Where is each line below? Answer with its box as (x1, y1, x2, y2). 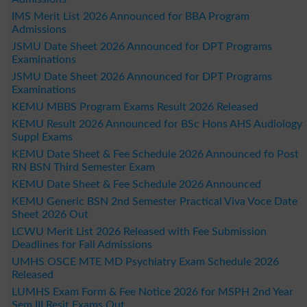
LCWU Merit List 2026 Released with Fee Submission (11, 225, 267, 237)
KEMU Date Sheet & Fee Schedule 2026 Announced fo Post (11, 148, 299, 160)
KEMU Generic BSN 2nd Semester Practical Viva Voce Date (11, 195, 297, 207)
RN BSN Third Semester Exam (11, 161, 155, 173)
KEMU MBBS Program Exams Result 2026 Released (11, 101, 258, 112)
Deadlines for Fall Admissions (11, 238, 152, 250)
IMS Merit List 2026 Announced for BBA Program (11, 10, 249, 22)
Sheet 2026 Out (11, 208, 88, 220)
